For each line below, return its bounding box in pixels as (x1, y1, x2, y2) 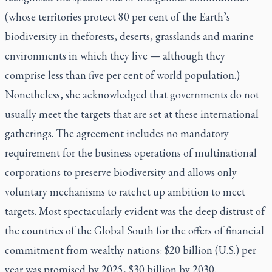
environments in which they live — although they (5, 49, 225, 63)
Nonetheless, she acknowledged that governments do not (5, 87, 259, 101)
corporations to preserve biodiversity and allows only (5, 165, 237, 179)
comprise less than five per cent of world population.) (5, 68, 240, 82)
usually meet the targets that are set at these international (5, 107, 259, 121)
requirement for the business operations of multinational (5, 146, 257, 160)
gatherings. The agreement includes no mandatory (5, 126, 229, 140)
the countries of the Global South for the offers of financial (5, 223, 264, 237)
